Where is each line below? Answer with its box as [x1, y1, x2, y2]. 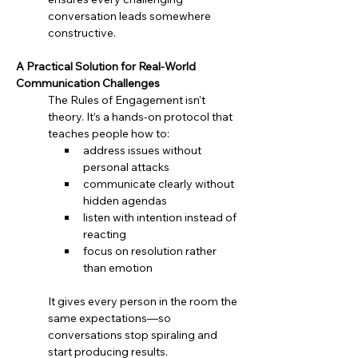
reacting [83, 227, 126, 241]
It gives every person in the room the [48, 294, 240, 308]
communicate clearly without [83, 177, 237, 191]
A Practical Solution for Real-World [16, 59, 198, 74]
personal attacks [83, 160, 169, 174]
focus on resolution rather [83, 244, 219, 258]
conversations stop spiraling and [48, 328, 220, 342]
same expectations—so [48, 311, 173, 325]
